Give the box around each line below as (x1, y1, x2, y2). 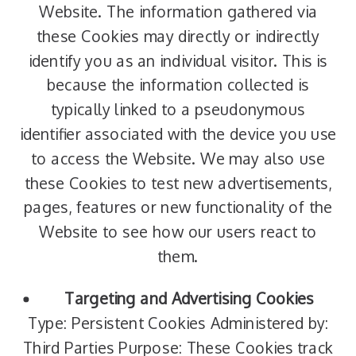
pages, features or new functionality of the (24, 198, 332, 217)
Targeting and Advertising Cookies (64, 288, 314, 308)
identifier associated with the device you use (19, 124, 337, 144)
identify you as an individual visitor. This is (28, 51, 328, 71)
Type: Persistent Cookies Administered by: (28, 313, 328, 333)
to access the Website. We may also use (31, 149, 325, 168)
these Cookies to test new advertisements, (24, 173, 332, 193)
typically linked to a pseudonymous (51, 99, 305, 119)
